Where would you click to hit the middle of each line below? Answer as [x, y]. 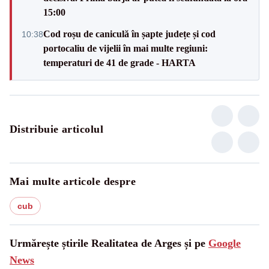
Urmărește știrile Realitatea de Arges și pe [109, 243]
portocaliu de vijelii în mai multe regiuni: [125, 48]
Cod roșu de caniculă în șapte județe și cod [129, 34]
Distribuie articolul [56, 129]
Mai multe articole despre [73, 181]
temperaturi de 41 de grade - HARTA [119, 62]
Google [225, 243]
